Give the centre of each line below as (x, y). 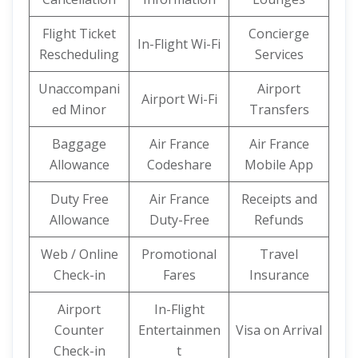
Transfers (279, 109)
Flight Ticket (79, 34)
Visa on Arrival (279, 330)
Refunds (279, 220)
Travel (279, 254)
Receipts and (279, 199)
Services (279, 54)
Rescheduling (79, 54)
